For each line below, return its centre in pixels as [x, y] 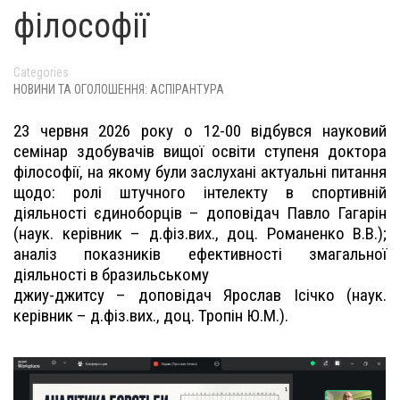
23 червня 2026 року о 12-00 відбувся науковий [200, 131]
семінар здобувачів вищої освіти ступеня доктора [200, 151]
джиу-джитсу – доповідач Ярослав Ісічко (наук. [200, 295]
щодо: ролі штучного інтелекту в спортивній [200, 192]
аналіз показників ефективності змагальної [200, 254]
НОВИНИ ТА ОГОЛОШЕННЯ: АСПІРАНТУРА [119, 89]
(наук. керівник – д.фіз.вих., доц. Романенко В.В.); [200, 233]
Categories [41, 72]
